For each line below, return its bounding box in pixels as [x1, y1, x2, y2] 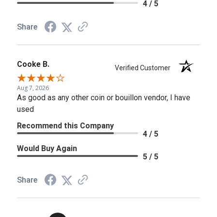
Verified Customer [115, 63, 175, 72]
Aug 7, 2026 [17, 83, 49, 92]
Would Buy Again [17, 143, 77, 153]
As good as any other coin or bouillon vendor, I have [17, 93, 190, 102]
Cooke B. [17, 59, 49, 69]
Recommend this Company [17, 121, 114, 130]
